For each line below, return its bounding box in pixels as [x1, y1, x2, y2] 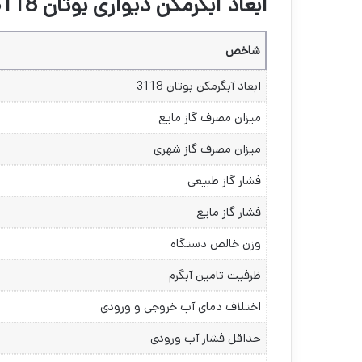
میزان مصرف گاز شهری [154, 141, 261, 158]
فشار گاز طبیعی [187, 172, 261, 190]
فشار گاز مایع [196, 204, 261, 221]
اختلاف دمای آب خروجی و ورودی [100, 298, 261, 316]
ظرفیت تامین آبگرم [169, 267, 261, 284]
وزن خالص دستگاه [170, 235, 261, 253]
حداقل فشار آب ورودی [150, 330, 261, 347]
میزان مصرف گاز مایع [158, 109, 261, 127]
